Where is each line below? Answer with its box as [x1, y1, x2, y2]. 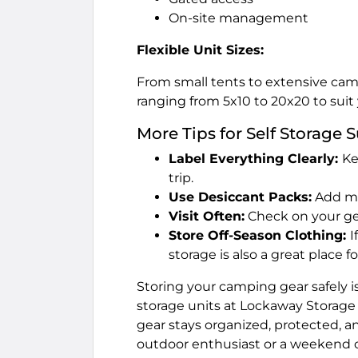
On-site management [169, 10, 308, 26]
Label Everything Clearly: [169, 151, 342, 166]
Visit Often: [169, 209, 245, 224]
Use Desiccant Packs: [169, 189, 312, 205]
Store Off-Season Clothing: [169, 228, 350, 243]
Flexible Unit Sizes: [137, 42, 264, 58]
